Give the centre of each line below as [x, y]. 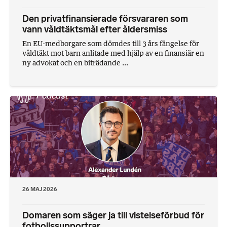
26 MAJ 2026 [40, 189]
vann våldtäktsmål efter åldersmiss [95, 30]
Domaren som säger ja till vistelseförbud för [113, 215]
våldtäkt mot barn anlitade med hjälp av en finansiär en [113, 53]
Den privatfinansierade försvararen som [105, 19]
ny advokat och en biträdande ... [75, 63]
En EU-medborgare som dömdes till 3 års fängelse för [111, 44]
